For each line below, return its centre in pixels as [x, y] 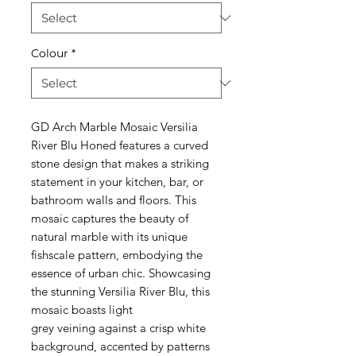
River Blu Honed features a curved [120, 145]
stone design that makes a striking [120, 163]
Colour [50, 53]
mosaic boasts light [82, 310]
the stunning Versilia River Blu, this [120, 291]
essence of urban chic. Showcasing [121, 273]
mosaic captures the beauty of [110, 218]
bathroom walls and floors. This [114, 200]
